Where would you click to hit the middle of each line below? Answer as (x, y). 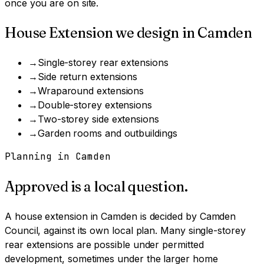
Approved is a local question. (96, 186)
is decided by (168, 216)
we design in (155, 33)
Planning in (40, 157)
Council (22, 230)
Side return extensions (88, 77)
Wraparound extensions (91, 91)
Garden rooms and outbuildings (107, 133)
